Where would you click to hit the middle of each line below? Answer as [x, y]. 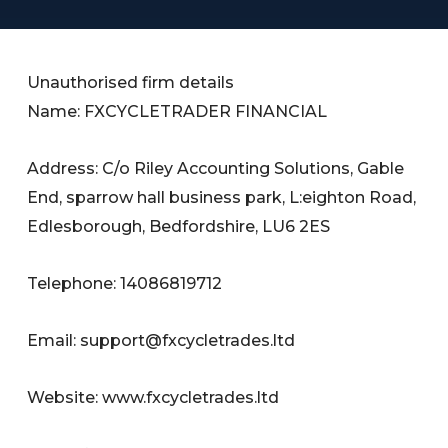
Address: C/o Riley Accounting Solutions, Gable [216, 169]
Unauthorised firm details [131, 83]
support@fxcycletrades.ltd [188, 341]
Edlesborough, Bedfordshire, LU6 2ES [179, 227]
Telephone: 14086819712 [125, 284]
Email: [54, 341]
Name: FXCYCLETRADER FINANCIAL [177, 112]
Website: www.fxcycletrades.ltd [153, 398]
